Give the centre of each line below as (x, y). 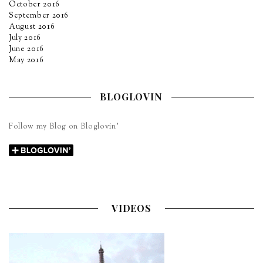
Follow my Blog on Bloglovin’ (64, 127)
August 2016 (32, 27)
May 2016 (26, 60)
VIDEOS (131, 208)
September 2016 (39, 16)
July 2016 (25, 38)
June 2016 (26, 49)
